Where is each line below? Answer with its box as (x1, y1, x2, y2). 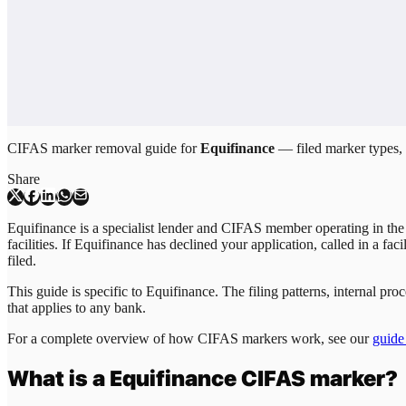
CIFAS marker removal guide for (7, 140, 200, 156)
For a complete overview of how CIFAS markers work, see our (7, 330, 372, 346)
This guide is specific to (7, 283, 146, 299)
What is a (7, 364, 110, 391)
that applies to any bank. (7, 299, 146, 315)
